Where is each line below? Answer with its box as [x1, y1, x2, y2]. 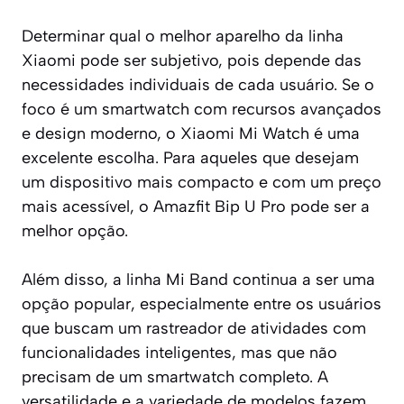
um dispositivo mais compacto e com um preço [22, 171, 381, 192]
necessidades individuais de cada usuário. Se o [22, 74, 374, 95]
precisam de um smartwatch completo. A [22, 366, 328, 387]
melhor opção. [22, 220, 128, 241]
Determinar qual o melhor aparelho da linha [22, 25, 344, 46]
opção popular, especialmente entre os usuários [22, 293, 381, 314]
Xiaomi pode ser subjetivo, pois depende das [22, 50, 362, 70]
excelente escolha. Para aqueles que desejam [22, 147, 359, 168]
